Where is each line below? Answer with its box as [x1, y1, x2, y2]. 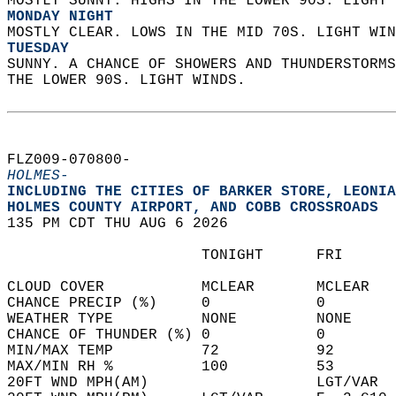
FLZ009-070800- [7, 152, 148, 168]
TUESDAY [7, 41, 69, 57]
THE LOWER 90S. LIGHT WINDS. [7, 72, 272, 88]
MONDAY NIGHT [7, 9, 113, 25]
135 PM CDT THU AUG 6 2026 [7, 216, 246, 232]
